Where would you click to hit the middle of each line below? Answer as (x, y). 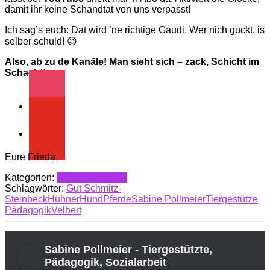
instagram (49, 93)
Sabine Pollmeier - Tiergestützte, (128, 250)
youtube (46, 120)
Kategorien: (31, 178)
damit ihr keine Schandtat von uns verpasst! (98, 10)
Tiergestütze (232, 199)
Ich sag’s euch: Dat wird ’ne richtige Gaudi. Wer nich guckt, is (135, 30)
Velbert (66, 210)
